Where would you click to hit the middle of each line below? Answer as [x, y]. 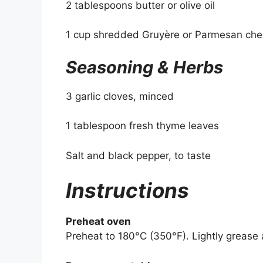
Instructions [127, 190]
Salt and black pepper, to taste [138, 155]
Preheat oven [98, 222]
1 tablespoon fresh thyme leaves [142, 126]
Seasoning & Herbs [144, 67]
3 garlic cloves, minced [120, 96]
